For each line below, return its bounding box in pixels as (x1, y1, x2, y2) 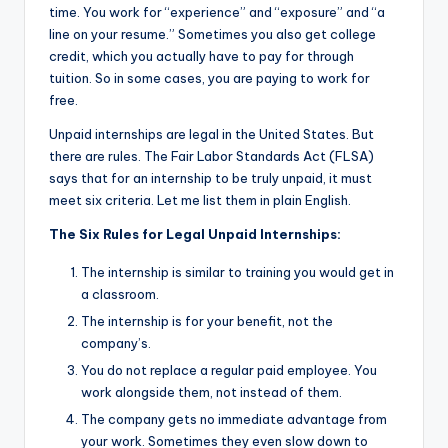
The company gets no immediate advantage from (81, 411, 387, 428)
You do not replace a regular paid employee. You (81, 362, 377, 379)
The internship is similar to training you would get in (81, 264, 394, 281)
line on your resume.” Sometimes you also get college (49, 26, 376, 43)
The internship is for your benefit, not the (81, 313, 333, 330)
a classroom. (81, 286, 159, 303)
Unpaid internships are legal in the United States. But (49, 126, 374, 143)
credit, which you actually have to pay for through (49, 48, 354, 65)
